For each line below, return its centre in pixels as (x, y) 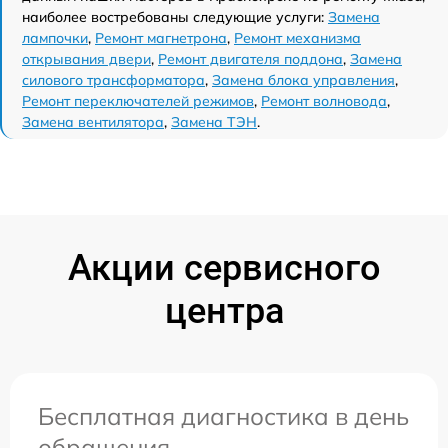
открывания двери (86, 58)
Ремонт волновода (324, 100)
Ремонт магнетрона (161, 37)
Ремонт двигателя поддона (250, 58)
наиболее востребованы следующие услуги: (175, 16)
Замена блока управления (303, 79)
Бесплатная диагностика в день (223, 415)
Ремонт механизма (297, 37)
